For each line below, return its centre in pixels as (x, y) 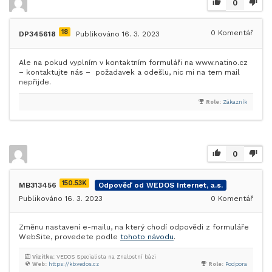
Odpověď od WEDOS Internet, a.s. (161, 185)
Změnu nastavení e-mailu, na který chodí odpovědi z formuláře (134, 227)
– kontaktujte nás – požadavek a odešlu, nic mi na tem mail (129, 72)
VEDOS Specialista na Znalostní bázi (105, 257)
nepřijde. (35, 82)
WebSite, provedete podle (70, 237)
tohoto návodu (147, 237)
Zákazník (235, 102)
